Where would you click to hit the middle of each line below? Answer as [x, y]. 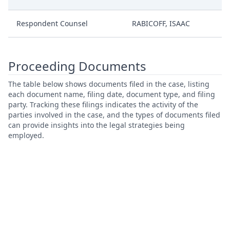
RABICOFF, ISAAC [161, 23]
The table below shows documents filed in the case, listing [109, 84]
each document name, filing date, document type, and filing [112, 94]
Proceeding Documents [77, 66]
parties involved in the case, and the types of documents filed [114, 115]
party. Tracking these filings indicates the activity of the [103, 104]
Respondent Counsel [52, 23]
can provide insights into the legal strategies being [97, 125]
